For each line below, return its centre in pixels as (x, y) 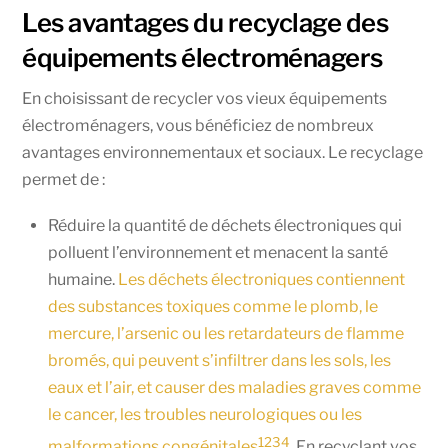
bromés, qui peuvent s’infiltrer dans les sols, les (219, 361)
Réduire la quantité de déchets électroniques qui (225, 226)
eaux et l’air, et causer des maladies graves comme (234, 388)
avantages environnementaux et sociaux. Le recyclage (223, 153)
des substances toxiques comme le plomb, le (213, 307)
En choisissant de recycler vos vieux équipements (205, 99)
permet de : (64, 180)
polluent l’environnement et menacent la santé (218, 253)
